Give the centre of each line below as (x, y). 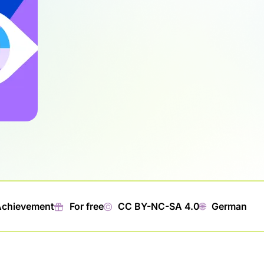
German (229, 206)
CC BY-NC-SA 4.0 (159, 206)
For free (87, 206)
